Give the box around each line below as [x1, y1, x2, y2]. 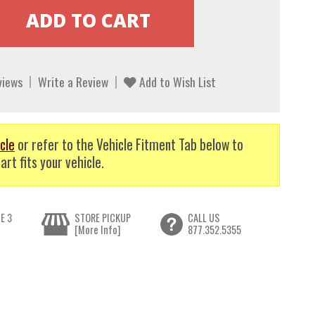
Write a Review [37, 72, 108, 91]
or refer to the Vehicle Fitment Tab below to [14, 134, 243, 155]
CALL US [187, 210, 220, 226]
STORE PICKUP [75, 210, 131, 226]
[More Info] [75, 222, 121, 238]
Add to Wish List [136, 72, 216, 91]
